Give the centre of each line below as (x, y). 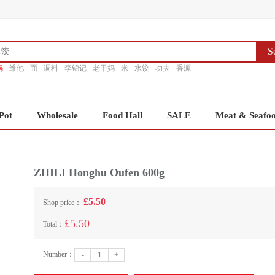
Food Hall (122, 115)
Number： (59, 254)
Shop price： (63, 203)
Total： (54, 224)
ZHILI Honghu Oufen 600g (99, 172)
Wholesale (57, 115)
